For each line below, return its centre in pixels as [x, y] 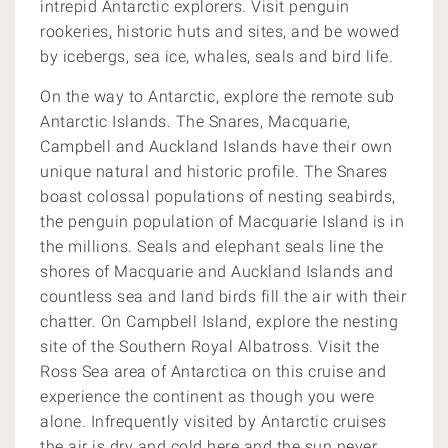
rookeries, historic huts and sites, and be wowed [219, 31]
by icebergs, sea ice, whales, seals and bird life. [216, 56]
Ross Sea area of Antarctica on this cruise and [213, 371]
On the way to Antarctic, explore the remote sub [217, 96]
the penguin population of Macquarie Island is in [222, 221]
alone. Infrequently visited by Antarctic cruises [213, 421]
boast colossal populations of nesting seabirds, [218, 196]
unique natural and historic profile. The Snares [214, 171]
